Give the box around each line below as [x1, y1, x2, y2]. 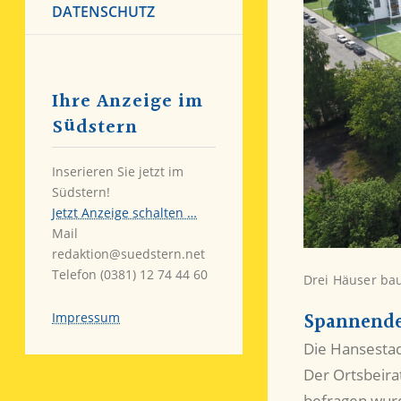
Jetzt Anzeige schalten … [52, 204, 197, 221]
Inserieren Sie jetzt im [52, 163, 183, 180]
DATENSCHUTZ [52, 2, 155, 21]
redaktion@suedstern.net [52, 245, 205, 262]
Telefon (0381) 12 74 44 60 [52, 266, 208, 283]
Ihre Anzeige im [52, 86, 203, 116]
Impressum [52, 309, 120, 326]
